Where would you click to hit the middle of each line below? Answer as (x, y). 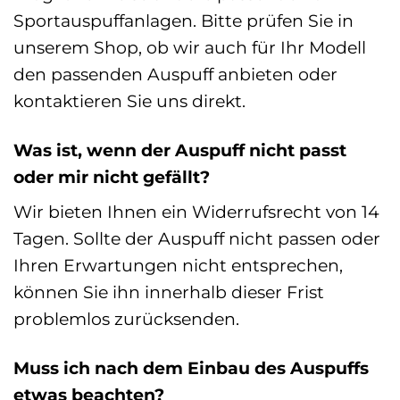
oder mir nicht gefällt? (112, 176)
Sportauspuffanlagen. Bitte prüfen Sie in (183, 20)
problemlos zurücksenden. (126, 319)
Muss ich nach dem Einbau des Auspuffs (191, 368)
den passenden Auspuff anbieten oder (175, 74)
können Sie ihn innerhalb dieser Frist (169, 292)
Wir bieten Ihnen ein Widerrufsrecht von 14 (196, 212)
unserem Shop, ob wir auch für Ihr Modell (190, 47)
